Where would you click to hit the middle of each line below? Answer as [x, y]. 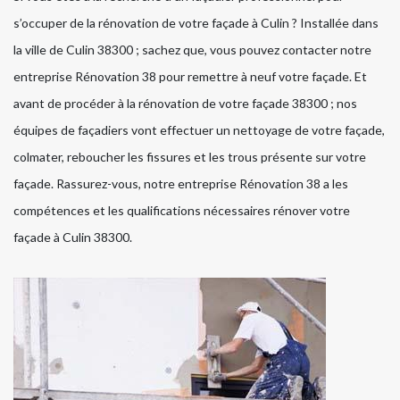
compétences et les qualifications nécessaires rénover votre [182, 210]
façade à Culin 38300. [73, 237]
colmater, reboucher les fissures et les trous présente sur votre [190, 156]
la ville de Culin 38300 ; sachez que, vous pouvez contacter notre [192, 49]
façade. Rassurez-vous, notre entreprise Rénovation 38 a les [181, 183]
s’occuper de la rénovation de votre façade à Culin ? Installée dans [196, 22]
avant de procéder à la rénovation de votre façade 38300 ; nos [185, 103]
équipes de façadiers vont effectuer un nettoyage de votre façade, [199, 129]
